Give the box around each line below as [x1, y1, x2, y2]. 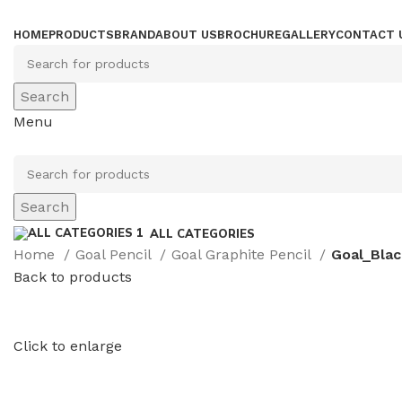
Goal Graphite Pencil [171, 246, 315, 263]
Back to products [13, 268, 132, 285]
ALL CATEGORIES [150, 225, 255, 240]
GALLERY [282, 28, 336, 41]
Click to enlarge [13, 336, 122, 354]
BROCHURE [217, 28, 282, 41]
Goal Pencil [75, 246, 155, 263]
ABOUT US [155, 28, 217, 41]
